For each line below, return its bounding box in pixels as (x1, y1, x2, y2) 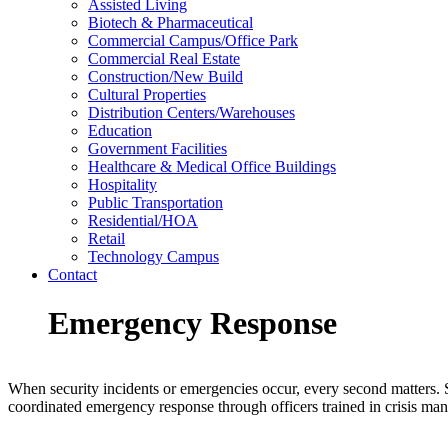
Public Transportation (88, 194, 223, 211)
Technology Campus (88, 248, 219, 265)
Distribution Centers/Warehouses (88, 104, 295, 121)
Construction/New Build (88, 68, 243, 85)
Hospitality (88, 176, 157, 193)
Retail (88, 230, 125, 247)
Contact (48, 266, 97, 283)
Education (88, 122, 152, 139)
